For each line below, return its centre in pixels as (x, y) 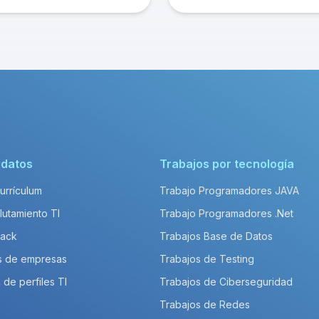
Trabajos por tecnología (227, 164)
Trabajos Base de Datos (216, 236)
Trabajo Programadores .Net (226, 213)
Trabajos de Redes (205, 304)
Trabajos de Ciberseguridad (226, 282)
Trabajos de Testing (207, 259)
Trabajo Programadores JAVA (229, 190)
